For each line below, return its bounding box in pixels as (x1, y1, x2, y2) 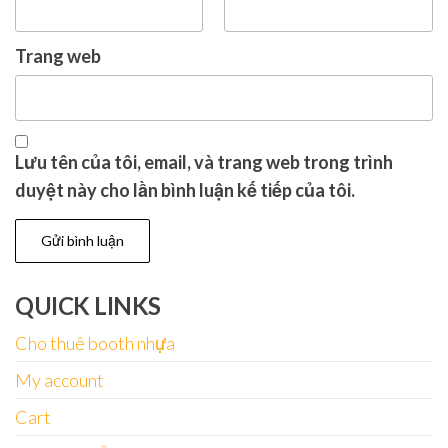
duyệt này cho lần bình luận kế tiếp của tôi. (15, 179, 355, 202)
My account (15, 369, 104, 392)
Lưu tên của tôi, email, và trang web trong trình (15, 151, 393, 174)
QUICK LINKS (15, 291, 161, 321)
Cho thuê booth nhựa (15, 332, 175, 355)
